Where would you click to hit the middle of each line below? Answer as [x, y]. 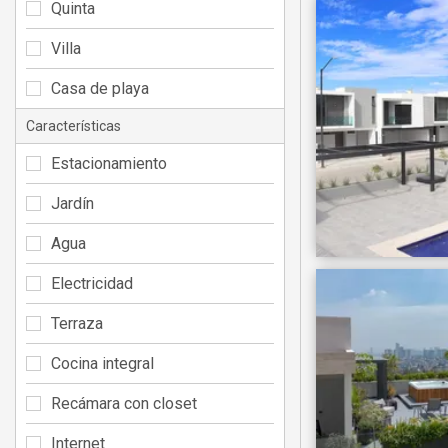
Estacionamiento [109, 163]
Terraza [77, 323]
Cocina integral [102, 363]
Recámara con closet [124, 403]
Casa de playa [100, 88]
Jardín [72, 203]
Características [73, 125]
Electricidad [92, 283]
